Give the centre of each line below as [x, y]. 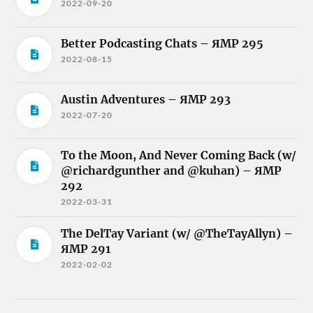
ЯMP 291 [86, 248]
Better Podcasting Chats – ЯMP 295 [162, 43]
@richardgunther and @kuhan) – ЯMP [172, 170]
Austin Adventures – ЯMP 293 [146, 99]
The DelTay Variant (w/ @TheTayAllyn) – [177, 233]
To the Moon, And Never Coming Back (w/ [179, 155]
